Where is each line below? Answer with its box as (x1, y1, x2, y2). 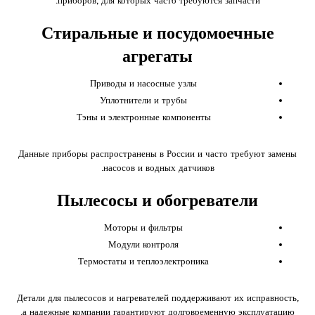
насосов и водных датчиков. (103, 162, 214, 173)
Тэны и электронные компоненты (76, 111, 211, 122)
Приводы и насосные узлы (90, 77, 197, 89)
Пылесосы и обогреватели (57, 190, 258, 210)
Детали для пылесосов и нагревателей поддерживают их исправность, (16, 292, 299, 303)
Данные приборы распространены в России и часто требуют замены (18, 148, 297, 159)
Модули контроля (108, 238, 179, 250)
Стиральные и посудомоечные (41, 22, 274, 43)
